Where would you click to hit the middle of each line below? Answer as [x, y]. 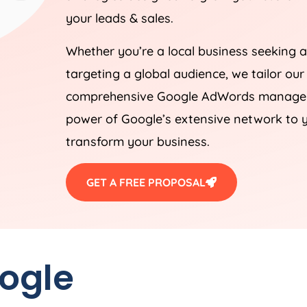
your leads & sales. [119, 18]
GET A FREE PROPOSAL [146, 182]
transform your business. [137, 141]
